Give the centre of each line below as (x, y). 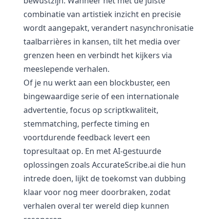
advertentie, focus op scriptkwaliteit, (91, 110)
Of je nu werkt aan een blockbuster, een (97, 83)
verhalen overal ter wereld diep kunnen (96, 206)
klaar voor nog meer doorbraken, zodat (97, 192)
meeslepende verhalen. (66, 69)
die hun (171, 165)
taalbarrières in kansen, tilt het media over (102, 42)
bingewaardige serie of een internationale (101, 96)
